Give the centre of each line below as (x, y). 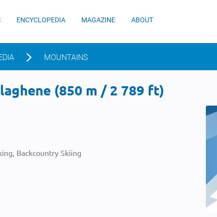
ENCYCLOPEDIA (41, 20)
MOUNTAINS (66, 57)
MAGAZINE (98, 20)
